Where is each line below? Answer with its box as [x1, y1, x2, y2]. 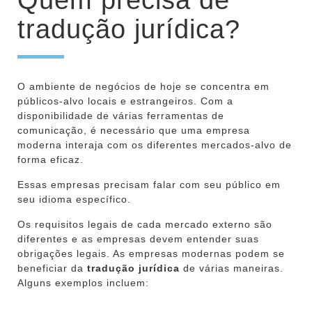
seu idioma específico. [17, 193, 131, 205]
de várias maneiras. [180, 262, 283, 274]
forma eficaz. [17, 153, 84, 165]
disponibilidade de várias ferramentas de [17, 109, 224, 121]
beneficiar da [17, 262, 87, 274]
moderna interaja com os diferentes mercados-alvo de [17, 139, 292, 150]
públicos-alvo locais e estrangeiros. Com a [17, 95, 233, 107]
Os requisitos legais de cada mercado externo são [17, 218, 272, 230]
